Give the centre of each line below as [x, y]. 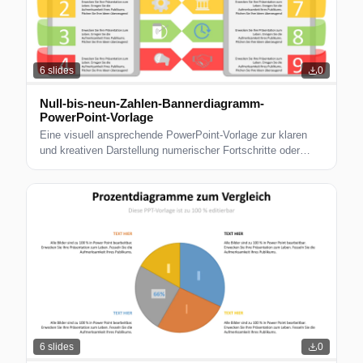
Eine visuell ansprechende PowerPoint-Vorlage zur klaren [173, 135]
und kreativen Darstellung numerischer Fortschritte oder [170, 151]
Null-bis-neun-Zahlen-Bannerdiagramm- [152, 104]
